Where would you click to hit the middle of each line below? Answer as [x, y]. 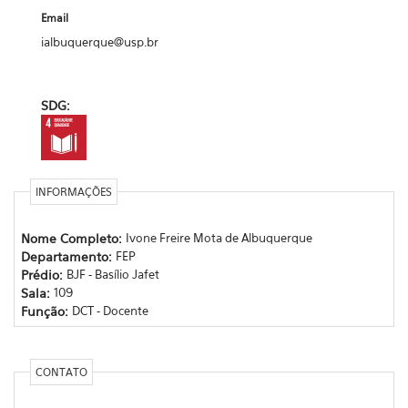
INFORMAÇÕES [73, 192]
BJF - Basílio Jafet [112, 274]
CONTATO [61, 372]
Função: [46, 311]
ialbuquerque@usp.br [100, 42]
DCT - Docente [110, 310]
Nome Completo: [73, 238]
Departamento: [68, 256]
